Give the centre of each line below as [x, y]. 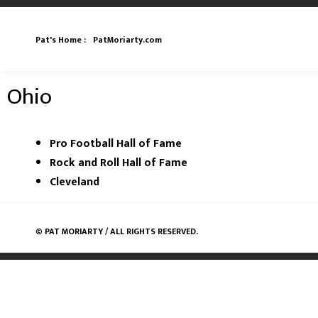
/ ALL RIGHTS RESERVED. [150, 231]
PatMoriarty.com [127, 40]
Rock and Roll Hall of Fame [119, 163]
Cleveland [75, 182]
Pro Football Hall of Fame [116, 144]
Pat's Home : [61, 40]
